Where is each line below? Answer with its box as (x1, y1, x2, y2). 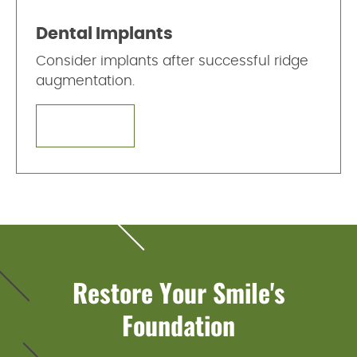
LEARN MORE (53, 120, 118, 131)
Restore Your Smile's (72, 273, 285, 311)
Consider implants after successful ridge (36, 54, 308, 68)
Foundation (122, 305, 235, 343)
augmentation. (36, 74, 135, 88)
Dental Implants (36, 25, 173, 42)
